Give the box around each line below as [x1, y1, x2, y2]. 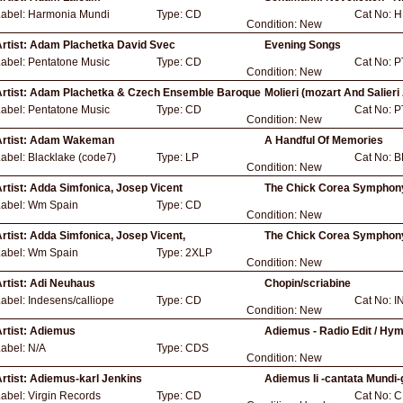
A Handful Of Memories [264, 134, 383, 147]
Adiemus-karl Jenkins [30, 372, 142, 385]
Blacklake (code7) [28, 151, 116, 164]
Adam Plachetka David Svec [30, 39, 175, 51]
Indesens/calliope [28, 294, 114, 307]
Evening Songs [264, 39, 341, 51]
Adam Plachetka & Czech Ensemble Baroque [30, 86, 261, 99]
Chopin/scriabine [264, 277, 351, 290]
